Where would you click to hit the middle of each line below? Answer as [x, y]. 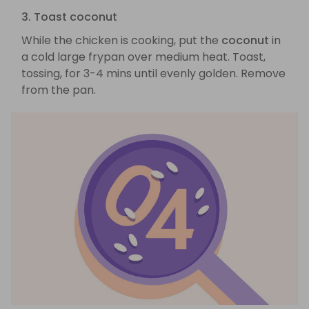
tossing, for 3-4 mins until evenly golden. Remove [153, 73]
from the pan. [59, 90]
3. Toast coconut [69, 17]
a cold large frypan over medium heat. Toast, [143, 57]
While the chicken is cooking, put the [121, 40]
